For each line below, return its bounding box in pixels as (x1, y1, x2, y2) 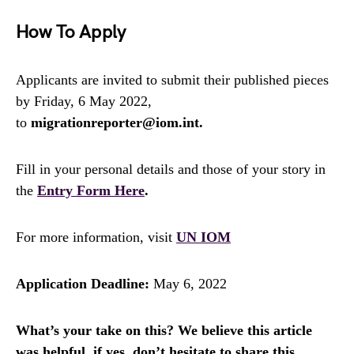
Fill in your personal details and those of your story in (16, 160, 326, 177)
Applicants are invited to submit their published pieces (16, 71, 329, 88)
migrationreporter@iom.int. (31, 114, 203, 130)
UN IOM (176, 228, 231, 245)
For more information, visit (16, 228, 176, 245)
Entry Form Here (37, 182, 145, 198)
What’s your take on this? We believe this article (16, 322, 312, 338)
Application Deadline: (16, 275, 149, 292)
